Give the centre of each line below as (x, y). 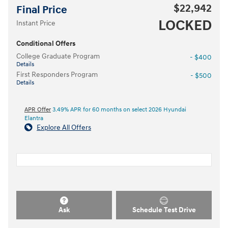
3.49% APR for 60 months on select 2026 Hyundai (119, 109)
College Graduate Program (58, 56)
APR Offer (38, 109)
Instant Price (36, 23)
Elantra (34, 118)
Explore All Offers (64, 127)
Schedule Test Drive (164, 209)
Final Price (42, 10)
